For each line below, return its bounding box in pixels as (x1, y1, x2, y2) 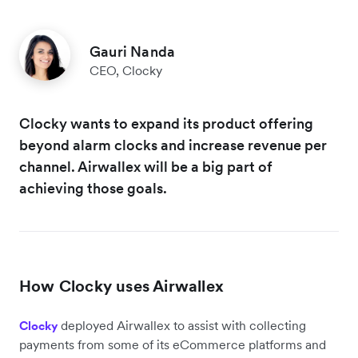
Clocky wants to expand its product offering (19, 114, 313, 133)
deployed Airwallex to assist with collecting (58, 317, 306, 334)
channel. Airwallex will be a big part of (19, 157, 272, 177)
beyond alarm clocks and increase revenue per (19, 136, 327, 155)
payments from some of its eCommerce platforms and (19, 336, 326, 353)
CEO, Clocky (89, 62, 162, 79)
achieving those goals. (19, 179, 167, 198)
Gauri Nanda (89, 42, 176, 62)
